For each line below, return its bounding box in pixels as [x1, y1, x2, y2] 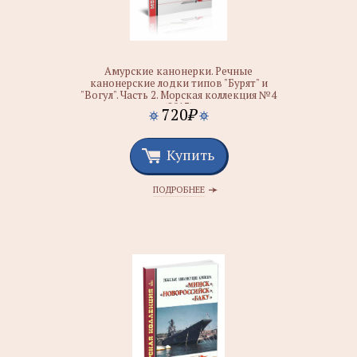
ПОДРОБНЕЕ [152, 184, 205, 195]
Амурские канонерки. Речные [104, 64, 253, 78]
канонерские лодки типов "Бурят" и [89, 76, 268, 90]
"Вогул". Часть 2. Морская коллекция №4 [80, 88, 277, 102]
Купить [167, 145, 214, 164]
